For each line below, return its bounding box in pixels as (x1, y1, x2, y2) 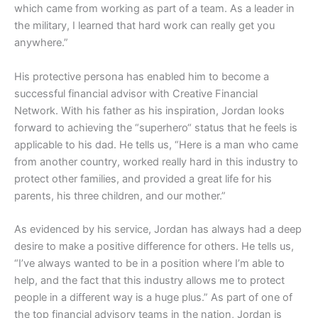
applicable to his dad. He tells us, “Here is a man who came (14, 138, 298, 151)
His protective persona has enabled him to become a (14, 70, 269, 83)
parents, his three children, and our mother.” (14, 189, 226, 202)
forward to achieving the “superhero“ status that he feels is (14, 121, 297, 134)
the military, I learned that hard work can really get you (14, 19, 275, 33)
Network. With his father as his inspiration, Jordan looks (14, 104, 285, 117)
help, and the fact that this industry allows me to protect (14, 274, 285, 287)
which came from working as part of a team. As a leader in (14, 2, 295, 16)
